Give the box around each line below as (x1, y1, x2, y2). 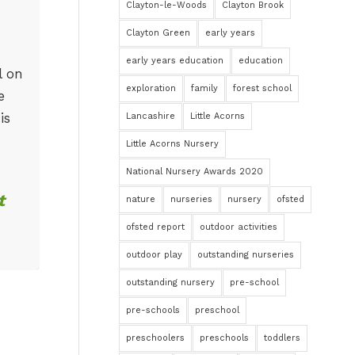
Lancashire (126, 111, 176, 121)
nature (126, 194, 156, 204)
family (191, 83, 219, 94)
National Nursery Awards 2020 (126, 166, 264, 177)
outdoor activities (200, 222, 278, 232)
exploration (126, 83, 177, 94)
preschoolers (126, 333, 185, 343)
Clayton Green (126, 28, 191, 38)
